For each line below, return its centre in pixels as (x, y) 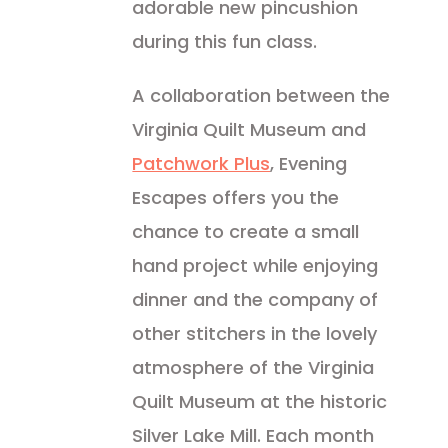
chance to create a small (246, 231)
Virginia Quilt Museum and (249, 129)
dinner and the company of (255, 299)
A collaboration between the (261, 95)
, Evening (309, 163)
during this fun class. (225, 41)
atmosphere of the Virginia (253, 367)
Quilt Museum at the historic (260, 401)
